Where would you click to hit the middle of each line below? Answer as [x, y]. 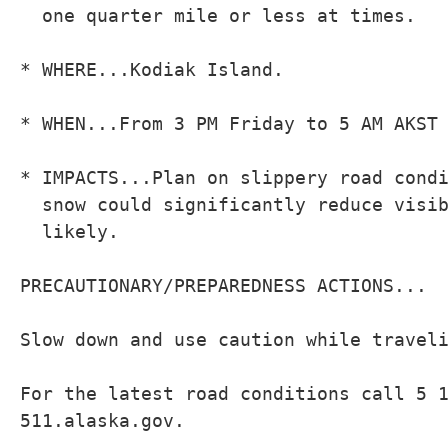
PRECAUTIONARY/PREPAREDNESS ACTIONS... [223, 285]
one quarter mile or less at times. [218, 15]
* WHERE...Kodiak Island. [152, 69]
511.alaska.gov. [102, 420]
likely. [69, 231]
